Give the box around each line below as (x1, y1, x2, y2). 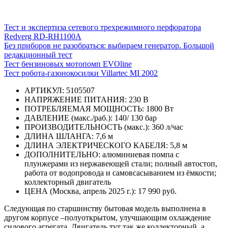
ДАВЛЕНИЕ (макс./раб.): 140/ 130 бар (24, 113, 157, 122)
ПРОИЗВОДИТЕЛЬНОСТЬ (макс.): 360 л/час (24, 122, 183, 131)
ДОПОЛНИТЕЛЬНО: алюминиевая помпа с (24, 150, 179, 159)
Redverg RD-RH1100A (4, 32, 81, 41)
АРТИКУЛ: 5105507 (24, 85, 95, 95)
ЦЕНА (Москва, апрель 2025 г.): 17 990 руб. (24, 186, 177, 195)
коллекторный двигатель (24, 177, 111, 186)
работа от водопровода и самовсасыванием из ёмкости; (24, 168, 216, 177)
